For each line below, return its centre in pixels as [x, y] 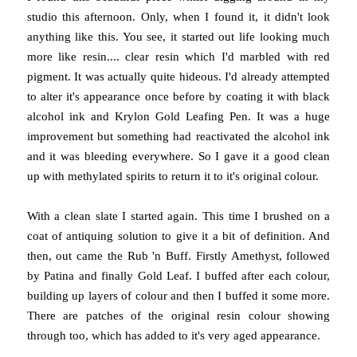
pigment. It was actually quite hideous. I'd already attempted [178, 76]
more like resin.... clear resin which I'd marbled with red [178, 56]
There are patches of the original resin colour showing [178, 315]
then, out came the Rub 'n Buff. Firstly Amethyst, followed [178, 255]
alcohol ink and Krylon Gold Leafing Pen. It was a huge [178, 116]
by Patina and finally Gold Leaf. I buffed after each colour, [178, 275]
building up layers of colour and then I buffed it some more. [178, 295]
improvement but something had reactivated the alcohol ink [178, 136]
